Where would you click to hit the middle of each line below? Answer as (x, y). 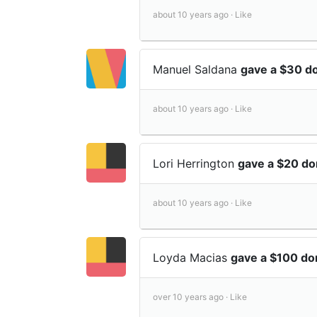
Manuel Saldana (197, 69)
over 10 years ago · (191, 296)
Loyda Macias (192, 257)
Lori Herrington (195, 163)
